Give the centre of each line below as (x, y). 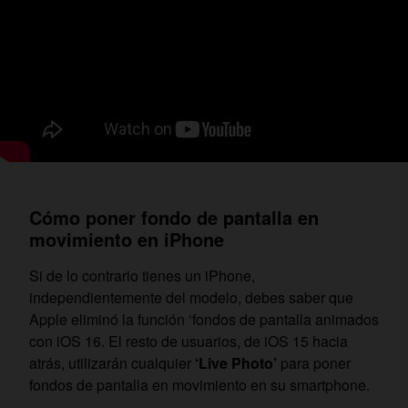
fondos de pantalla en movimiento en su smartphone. (199, 384)
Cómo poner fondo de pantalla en (174, 217)
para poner (316, 362)
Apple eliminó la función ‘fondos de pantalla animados (204, 319)
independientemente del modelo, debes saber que (191, 297)
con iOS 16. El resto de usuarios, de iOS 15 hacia (189, 341)
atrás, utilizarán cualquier (110, 362)
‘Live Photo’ (236, 362)
